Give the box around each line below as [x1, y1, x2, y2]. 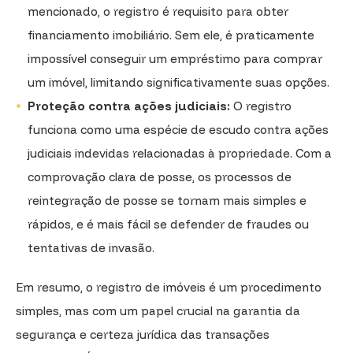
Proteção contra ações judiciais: [28, 98, 230, 113]
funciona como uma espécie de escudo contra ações [28, 121, 329, 137]
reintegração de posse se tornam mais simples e [28, 192, 307, 208]
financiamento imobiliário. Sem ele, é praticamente [28, 27, 314, 43]
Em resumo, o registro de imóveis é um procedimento [16, 279, 321, 295]
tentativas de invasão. [28, 240, 154, 255]
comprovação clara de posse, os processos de [28, 169, 292, 184]
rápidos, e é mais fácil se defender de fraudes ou [28, 216, 309, 232]
